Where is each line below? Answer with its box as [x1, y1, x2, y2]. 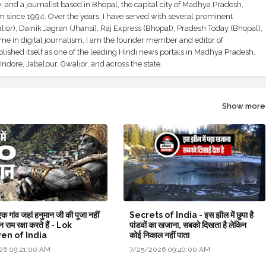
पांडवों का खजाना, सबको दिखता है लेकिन [129, 220, 246, 230]
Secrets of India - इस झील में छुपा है [129, 210, 254, 220]
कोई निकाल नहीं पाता [129, 230, 189, 240]
